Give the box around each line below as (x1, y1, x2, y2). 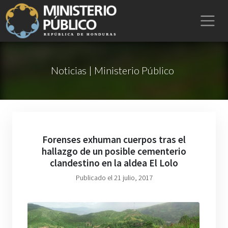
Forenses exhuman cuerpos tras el (42, 133, 186, 146)
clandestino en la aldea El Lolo (50, 157, 178, 169)
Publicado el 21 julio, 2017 (75, 173, 153, 182)
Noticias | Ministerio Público (50, 64, 174, 76)
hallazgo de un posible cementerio (42, 145, 186, 157)
